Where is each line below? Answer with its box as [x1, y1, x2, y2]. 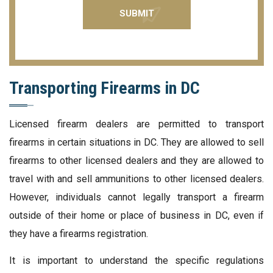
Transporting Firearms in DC [9, 77, 200, 98]
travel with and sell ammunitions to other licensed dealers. [9, 172, 264, 185]
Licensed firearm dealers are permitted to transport [9, 118, 264, 130]
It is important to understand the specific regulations [9, 254, 264, 266]
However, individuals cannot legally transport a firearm [9, 191, 264, 203]
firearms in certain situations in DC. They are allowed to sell [9, 136, 264, 148]
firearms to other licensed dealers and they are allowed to [9, 154, 264, 166]
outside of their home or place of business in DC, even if [9, 209, 264, 221]
